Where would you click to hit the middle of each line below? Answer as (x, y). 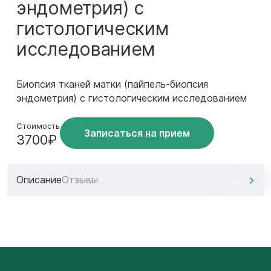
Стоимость (38, 126)
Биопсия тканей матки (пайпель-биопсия (112, 84)
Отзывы (80, 180)
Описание (39, 180)
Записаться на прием (137, 133)
